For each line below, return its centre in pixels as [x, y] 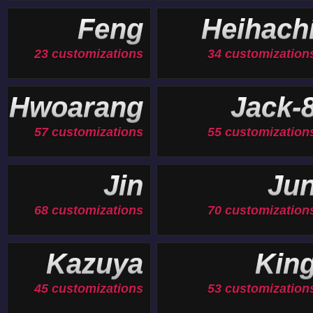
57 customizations [89, 132]
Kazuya [95, 263]
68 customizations [89, 210]
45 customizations [89, 289]
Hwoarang [76, 107]
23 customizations [89, 54]
